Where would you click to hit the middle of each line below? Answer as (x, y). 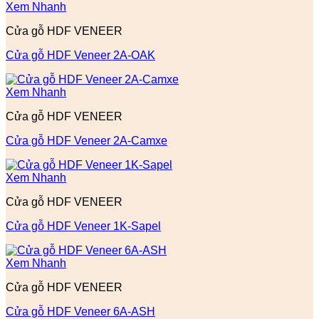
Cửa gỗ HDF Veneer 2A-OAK (80, 56)
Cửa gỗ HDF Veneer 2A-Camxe (87, 141)
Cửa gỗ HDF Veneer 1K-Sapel (83, 226)
